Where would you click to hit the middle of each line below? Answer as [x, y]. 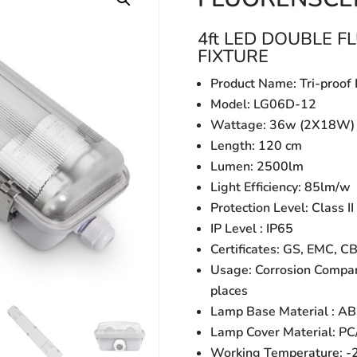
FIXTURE [233, 56]
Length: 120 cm [257, 145]
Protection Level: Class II [282, 208]
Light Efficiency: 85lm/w [281, 187]
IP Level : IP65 [252, 228]
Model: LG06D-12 [264, 104]
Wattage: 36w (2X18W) [283, 125]
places [229, 290]
